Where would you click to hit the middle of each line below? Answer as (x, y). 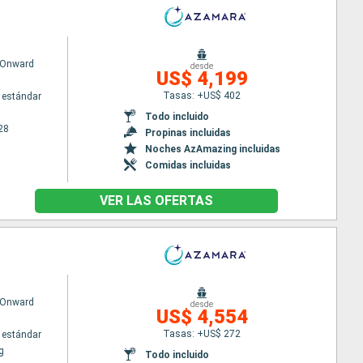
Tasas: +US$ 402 (202, 95)
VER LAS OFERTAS (156, 201)
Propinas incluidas (188, 132)
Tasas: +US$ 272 (202, 333)
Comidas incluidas (188, 165)
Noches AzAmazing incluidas (212, 149)
